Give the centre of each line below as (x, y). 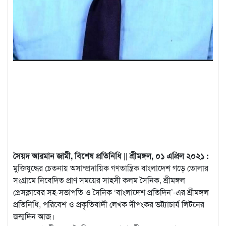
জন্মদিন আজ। (34, 216)
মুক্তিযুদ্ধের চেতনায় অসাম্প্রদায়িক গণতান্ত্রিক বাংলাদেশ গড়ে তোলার (111, 167)
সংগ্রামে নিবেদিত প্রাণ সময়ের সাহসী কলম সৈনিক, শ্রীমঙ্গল (99, 180)
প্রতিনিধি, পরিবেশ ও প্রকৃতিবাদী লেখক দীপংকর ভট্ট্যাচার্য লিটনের (109, 204)
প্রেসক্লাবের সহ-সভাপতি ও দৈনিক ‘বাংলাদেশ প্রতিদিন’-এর (100, 192)
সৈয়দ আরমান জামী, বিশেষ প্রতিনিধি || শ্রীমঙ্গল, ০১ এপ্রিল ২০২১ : (111, 155)
